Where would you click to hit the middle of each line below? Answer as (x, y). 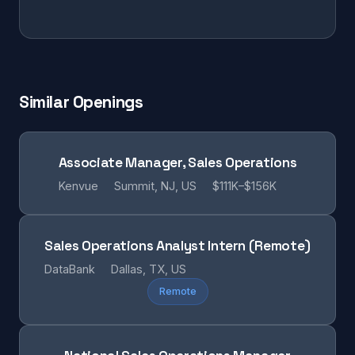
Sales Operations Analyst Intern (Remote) (177, 246)
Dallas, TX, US (149, 269)
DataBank (70, 269)
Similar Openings (81, 102)
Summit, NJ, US (155, 186)
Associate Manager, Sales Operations (177, 162)
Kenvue (78, 186)
